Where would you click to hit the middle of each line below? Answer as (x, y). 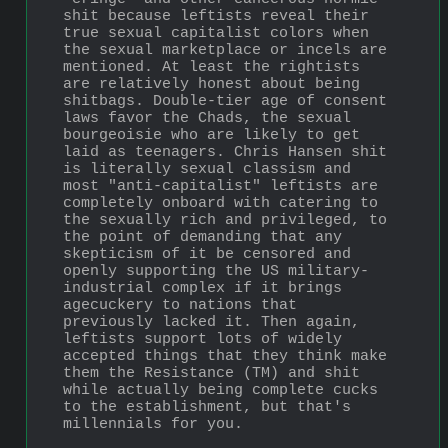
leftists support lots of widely (202, 339)
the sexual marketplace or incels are (225, 50)
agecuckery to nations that (180, 305)
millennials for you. (153, 424)
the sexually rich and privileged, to (225, 220)
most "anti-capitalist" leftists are (220, 186)
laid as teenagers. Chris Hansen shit (225, 152)
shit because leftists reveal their (216, 16)
